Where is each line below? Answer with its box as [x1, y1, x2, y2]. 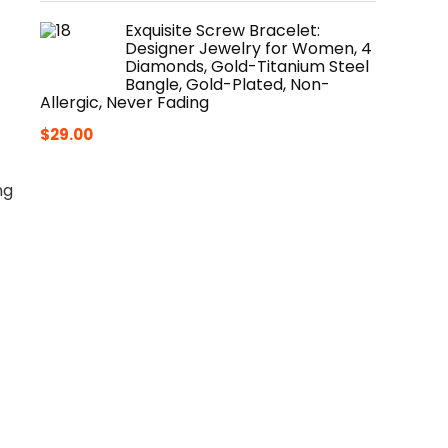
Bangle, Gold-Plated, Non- [125, 73, 330, 96]
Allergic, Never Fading [40, 91, 209, 114]
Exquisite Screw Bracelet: [125, 19, 320, 42]
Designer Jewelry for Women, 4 [125, 37, 372, 60]
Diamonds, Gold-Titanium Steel [125, 55, 369, 78]
